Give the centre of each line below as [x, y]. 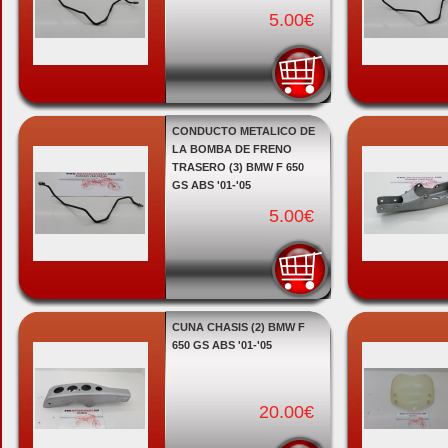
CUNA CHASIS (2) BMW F [238, 327]
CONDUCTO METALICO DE [243, 131]
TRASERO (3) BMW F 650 [237, 167]
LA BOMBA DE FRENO [231, 149]
